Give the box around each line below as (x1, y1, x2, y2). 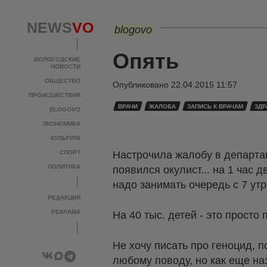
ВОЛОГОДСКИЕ (34, 56, 80, 63)
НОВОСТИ (51, 63, 80, 70)
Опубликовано (113, 80, 171, 89)
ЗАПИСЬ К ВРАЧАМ (187, 103, 243, 110)
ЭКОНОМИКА (42, 120, 80, 127)
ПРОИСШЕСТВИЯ (29, 92, 80, 98)
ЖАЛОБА (149, 103, 176, 110)
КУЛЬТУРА (51, 135, 80, 141)
